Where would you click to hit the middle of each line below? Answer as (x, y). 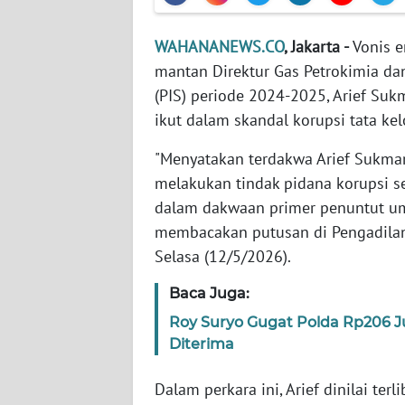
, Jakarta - (316, 46)
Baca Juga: (209, 293)
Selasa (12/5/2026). (223, 256)
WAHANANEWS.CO (219, 46)
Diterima (202, 344)
